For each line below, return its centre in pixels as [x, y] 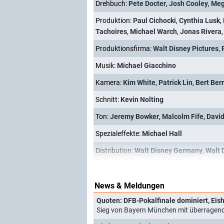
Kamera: [109, 82]
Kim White [139, 82]
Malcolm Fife [183, 116]
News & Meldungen [129, 186]
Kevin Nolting [142, 99]
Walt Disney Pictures [186, 48]
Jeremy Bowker [134, 116]
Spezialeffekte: [119, 133]
